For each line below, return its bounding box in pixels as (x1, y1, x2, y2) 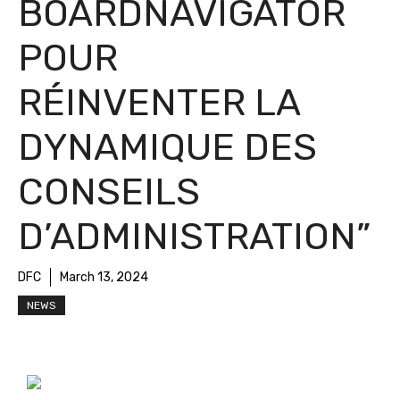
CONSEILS (18, 170, 200, 215)
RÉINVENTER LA (18, 80, 300, 126)
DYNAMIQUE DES (18, 125, 317, 171)
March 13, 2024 (60, 270, 148, 286)
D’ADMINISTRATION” (18, 214, 371, 260)
